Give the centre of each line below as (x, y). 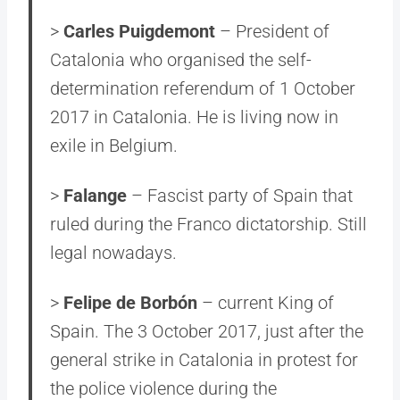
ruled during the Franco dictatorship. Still (208, 224)
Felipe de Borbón (130, 303)
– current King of (266, 303)
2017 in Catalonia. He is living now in (194, 117)
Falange (93, 196)
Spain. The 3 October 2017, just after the (207, 331)
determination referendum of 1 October (203, 88)
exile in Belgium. (114, 146)
